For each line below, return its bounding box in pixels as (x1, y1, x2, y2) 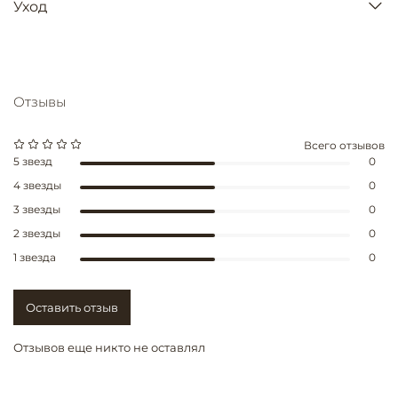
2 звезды (13, 227, 60, 241)
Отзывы (13, 93, 66, 110)
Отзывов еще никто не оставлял (13, 340, 205, 355)
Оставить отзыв (26, 299, 118, 314)
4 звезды (13, 179, 61, 193)
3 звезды (13, 203, 60, 217)
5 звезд (13, 155, 52, 169)
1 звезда (13, 251, 56, 265)
